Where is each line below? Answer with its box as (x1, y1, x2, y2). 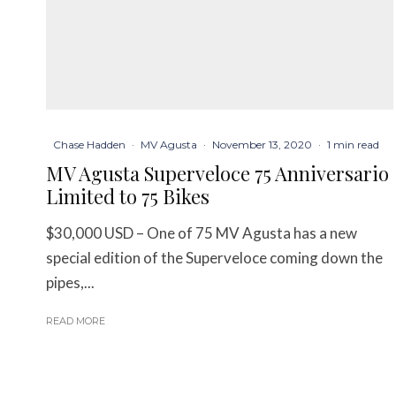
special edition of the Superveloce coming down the (46, 248, 383, 268)
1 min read (327, 138, 379, 152)
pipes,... (46, 273, 95, 293)
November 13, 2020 (212, 138, 312, 152)
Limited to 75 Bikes (46, 183, 209, 210)
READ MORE (46, 315, 105, 328)
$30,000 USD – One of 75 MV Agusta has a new (46, 224, 357, 243)
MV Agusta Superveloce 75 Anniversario (46, 160, 389, 187)
